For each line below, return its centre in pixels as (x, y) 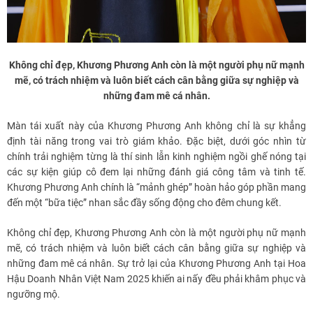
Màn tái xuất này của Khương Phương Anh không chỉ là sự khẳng (156, 126)
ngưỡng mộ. (34, 294)
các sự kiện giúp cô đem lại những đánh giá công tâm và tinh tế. (156, 172)
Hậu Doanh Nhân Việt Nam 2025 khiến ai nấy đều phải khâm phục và (156, 279)
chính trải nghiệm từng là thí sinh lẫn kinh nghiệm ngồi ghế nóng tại (156, 157)
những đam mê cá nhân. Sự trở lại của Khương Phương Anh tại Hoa (156, 264)
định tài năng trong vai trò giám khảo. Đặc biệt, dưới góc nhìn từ (156, 141)
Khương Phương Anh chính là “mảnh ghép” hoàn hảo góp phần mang (156, 188)
